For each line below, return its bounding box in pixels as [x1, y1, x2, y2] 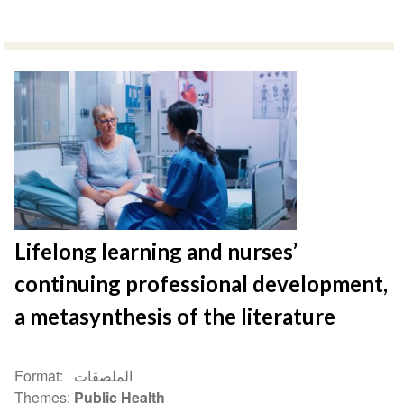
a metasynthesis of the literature [14, 303, 336, 330]
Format [14, 365, 60, 387]
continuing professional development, [14, 271, 389, 298]
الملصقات [74, 365, 133, 387]
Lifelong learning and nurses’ [14, 238, 298, 265]
